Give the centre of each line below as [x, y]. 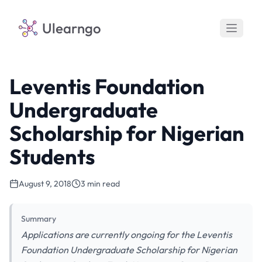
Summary [39, 219]
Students [52, 156]
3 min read [100, 184]
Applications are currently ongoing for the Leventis [127, 235]
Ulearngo [72, 28]
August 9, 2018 [45, 184]
